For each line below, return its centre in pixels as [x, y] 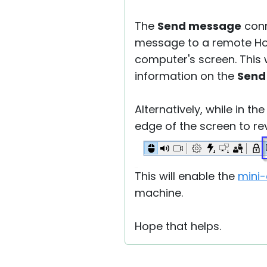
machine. [159, 193]
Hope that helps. [178, 226]
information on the [186, 76]
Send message [199, 26]
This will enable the [186, 176]
